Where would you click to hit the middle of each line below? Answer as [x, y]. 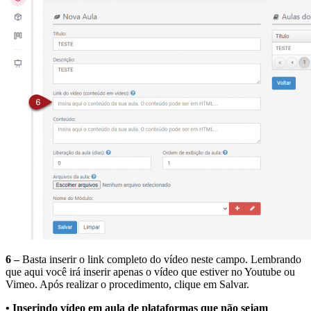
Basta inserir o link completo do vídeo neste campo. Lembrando [160, 260]
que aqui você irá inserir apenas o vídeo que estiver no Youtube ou [150, 272]
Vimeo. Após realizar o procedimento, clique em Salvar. [127, 285]
